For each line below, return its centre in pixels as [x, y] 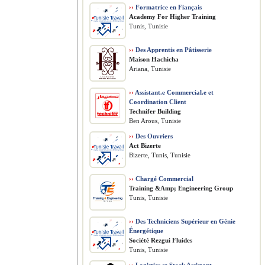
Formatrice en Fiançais [168, 7]
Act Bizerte [145, 146]
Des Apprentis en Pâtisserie [173, 50]
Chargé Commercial [164, 179]
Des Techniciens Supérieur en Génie [185, 221]
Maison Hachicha [154, 59]
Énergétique [146, 231]
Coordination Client [158, 102]
